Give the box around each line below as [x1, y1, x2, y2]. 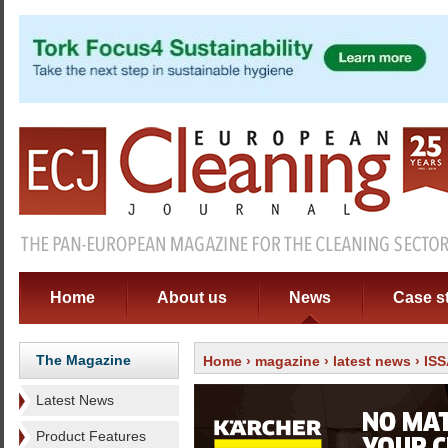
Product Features [36, 428, 146, 444]
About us [157, 289, 227, 306]
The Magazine [36, 352, 131, 368]
